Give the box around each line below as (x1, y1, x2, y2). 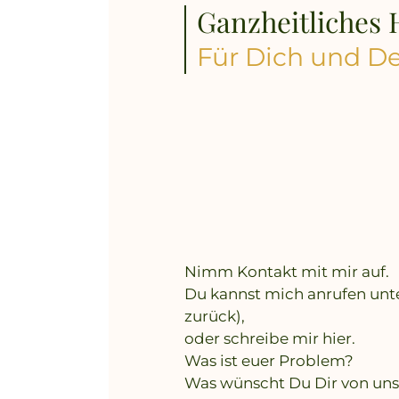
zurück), (184, 307, 245, 326)
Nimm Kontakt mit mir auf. (184, 263, 389, 281)
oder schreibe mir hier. (184, 330, 355, 348)
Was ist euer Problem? (184, 352, 354, 370)
